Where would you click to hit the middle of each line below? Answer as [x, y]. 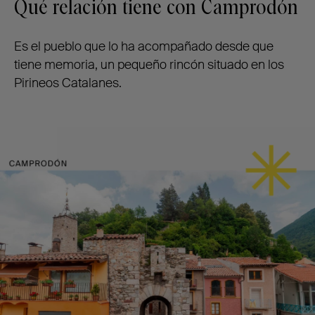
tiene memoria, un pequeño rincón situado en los [149, 64]
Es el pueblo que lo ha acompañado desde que [144, 46]
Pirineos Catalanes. [68, 83]
